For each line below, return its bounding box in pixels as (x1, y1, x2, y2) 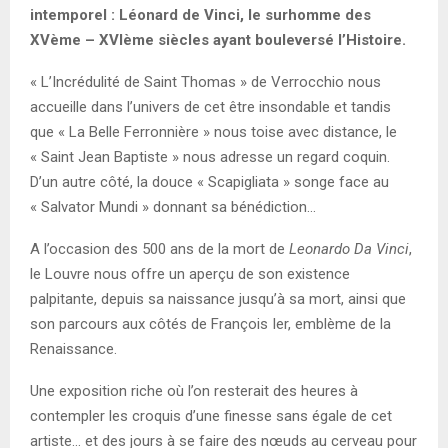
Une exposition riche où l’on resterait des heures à (30, 381, 358, 400)
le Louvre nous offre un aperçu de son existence (30, 264, 350, 283)
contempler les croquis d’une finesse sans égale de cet (30, 406, 392, 425)
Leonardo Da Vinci (289, 239, 409, 258)
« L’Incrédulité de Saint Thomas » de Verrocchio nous (30, 72, 381, 91)
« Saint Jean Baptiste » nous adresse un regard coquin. (30, 147, 390, 166)
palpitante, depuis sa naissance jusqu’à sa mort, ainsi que (30, 289, 406, 308)
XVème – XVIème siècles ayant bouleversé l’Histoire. (30, 30, 406, 49)
